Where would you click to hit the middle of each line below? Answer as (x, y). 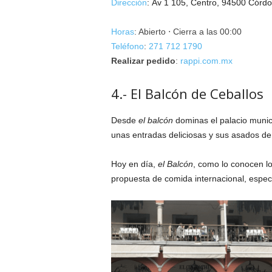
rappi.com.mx (206, 61)
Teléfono (127, 46)
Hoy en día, (134, 164)
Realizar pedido (143, 61)
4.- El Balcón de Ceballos (187, 94)
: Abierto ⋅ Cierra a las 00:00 (188, 32)
